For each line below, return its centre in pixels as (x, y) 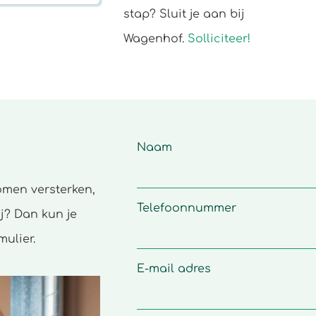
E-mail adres (174, 268)
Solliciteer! (219, 39)
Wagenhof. (156, 39)
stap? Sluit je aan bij (184, 14)
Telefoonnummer (187, 208)
